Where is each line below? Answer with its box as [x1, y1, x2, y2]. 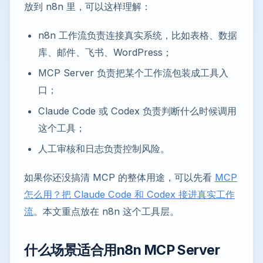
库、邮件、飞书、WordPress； [38, 46, 172, 58]
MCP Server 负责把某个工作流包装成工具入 [38, 67, 228, 79]
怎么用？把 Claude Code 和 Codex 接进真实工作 [24, 188, 235, 201]
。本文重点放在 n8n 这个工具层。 [33, 205, 179, 218]
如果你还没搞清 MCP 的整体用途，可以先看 [24, 171, 215, 184]
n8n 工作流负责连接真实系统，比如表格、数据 [38, 29, 237, 41]
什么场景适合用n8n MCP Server [24, 242, 220, 259]
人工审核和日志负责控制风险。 [38, 143, 170, 155]
